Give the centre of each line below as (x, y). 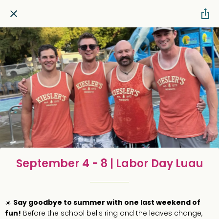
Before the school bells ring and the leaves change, (112, 213)
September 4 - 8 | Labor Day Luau (109, 164)
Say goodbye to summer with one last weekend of (107, 202)
